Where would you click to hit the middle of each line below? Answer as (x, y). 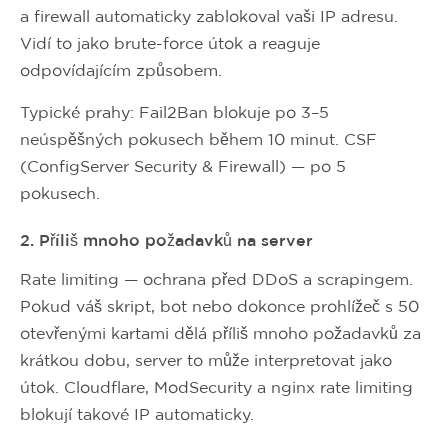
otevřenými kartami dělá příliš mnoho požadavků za (220, 333)
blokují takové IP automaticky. (137, 414)
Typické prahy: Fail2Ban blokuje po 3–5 (174, 112)
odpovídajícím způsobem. (121, 70)
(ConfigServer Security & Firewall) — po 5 (183, 166)
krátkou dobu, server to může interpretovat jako (206, 360)
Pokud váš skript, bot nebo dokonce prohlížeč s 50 (219, 306)
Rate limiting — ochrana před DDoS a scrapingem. (216, 279)
